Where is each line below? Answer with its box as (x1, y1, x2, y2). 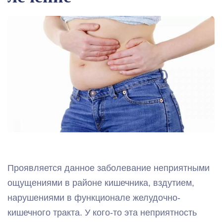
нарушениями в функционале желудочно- (7, 192, 180, 203)
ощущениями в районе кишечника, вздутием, (7, 177, 194, 188)
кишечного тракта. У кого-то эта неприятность (7, 207, 197, 218)
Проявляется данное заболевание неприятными (7, 163, 210, 173)
